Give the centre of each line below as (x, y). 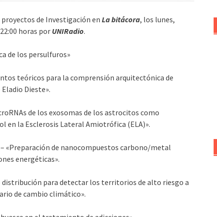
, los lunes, (157, 19)
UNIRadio (68, 31)
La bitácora (121, 19)
